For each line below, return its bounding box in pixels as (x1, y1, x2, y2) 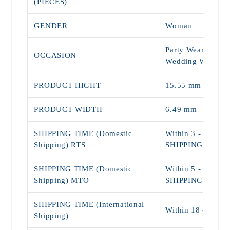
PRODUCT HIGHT (34, 81, 101, 89)
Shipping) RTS (34, 140, 86, 149)
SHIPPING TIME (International (34, 200, 145, 208)
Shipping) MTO (34, 176, 89, 184)
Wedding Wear (165, 56, 217, 65)
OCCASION (34, 51, 77, 60)
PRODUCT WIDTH (34, 105, 103, 113)
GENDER (34, 21, 68, 30)
